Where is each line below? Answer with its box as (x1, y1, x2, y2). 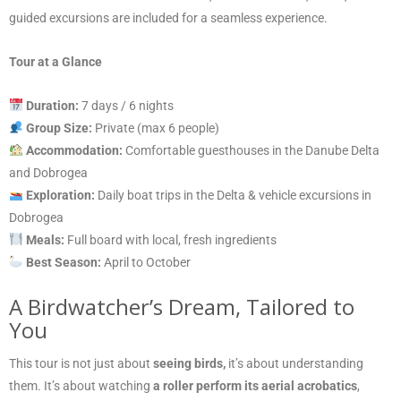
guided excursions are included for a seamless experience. (9, 10, 328, 25)
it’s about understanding (228, 355, 363, 371)
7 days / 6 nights (78, 98, 174, 113)
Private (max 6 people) (91, 120, 219, 135)
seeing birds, (153, 355, 228, 371)
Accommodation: (25, 142, 123, 158)
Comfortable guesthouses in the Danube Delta (122, 142, 380, 158)
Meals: (25, 232, 64, 247)
